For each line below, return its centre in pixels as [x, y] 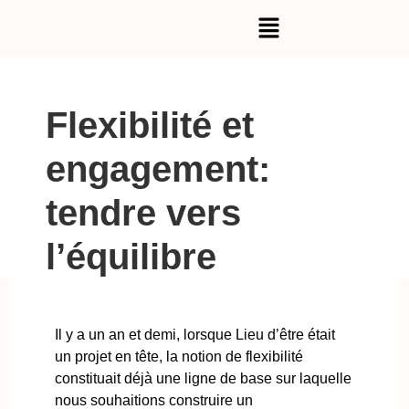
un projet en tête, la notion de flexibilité [179, 357]
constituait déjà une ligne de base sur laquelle [203, 379]
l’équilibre [131, 257]
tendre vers [143, 213]
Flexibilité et [150, 126]
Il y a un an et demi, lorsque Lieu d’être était [195, 335]
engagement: [158, 169]
